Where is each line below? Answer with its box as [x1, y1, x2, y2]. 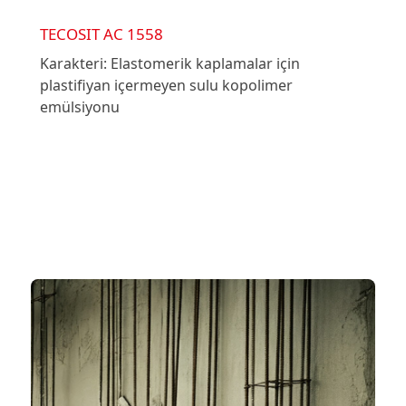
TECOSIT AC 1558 [39, 24, 163, 45]
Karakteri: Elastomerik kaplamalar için [39, 53, 300, 74]
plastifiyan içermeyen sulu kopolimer [39, 75, 293, 96]
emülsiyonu [39, 97, 120, 118]
